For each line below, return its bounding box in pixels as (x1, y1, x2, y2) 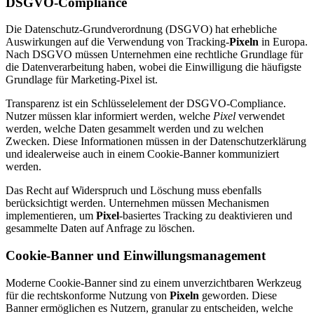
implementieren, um (6, 210, 96, 222)
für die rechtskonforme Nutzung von (6, 289, 170, 301)
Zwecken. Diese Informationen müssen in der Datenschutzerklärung (6, 135, 306, 148)
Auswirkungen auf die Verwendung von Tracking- (6, 36, 229, 48)
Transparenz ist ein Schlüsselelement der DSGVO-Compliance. (6, 97, 286, 110)
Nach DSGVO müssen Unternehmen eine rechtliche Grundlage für (6, 48, 303, 61)
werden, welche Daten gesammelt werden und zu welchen (6, 123, 264, 135)
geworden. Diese (199, 289, 277, 301)
